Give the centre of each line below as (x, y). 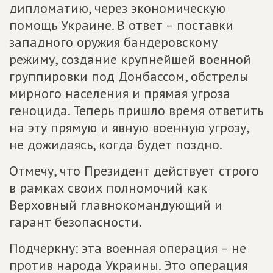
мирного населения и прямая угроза (120, 93)
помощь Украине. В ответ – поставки (121, 25)
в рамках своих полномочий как (108, 188)
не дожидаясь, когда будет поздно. (116, 144)
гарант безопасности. (76, 222)
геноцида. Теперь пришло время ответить (136, 110)
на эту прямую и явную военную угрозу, (129, 127)
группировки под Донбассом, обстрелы (129, 76)
